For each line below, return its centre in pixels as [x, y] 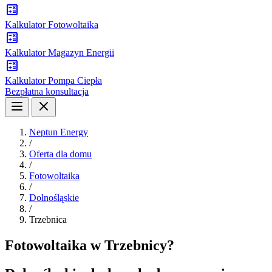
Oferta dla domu [60, 154]
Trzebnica [48, 219]
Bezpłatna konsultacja [47, 91]
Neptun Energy [59, 132]
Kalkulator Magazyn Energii [59, 53]
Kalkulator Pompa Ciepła [53, 80]
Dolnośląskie [54, 198]
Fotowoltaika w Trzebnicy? [90, 245]
